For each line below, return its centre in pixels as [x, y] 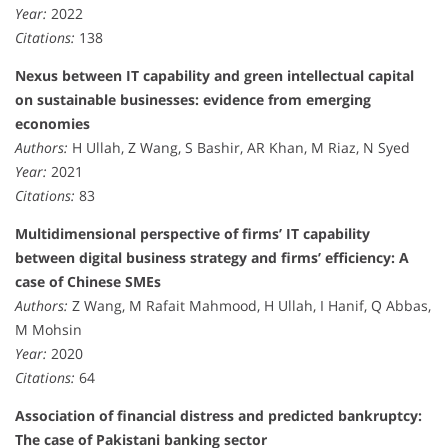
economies [52, 123]
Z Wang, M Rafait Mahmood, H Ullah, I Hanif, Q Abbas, [249, 305]
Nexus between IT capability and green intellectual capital [214, 75]
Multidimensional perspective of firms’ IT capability [192, 233]
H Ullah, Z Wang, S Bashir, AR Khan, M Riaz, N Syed [239, 147]
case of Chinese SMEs [88, 281]
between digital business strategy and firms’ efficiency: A [212, 257]
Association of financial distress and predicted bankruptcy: [218, 415]
